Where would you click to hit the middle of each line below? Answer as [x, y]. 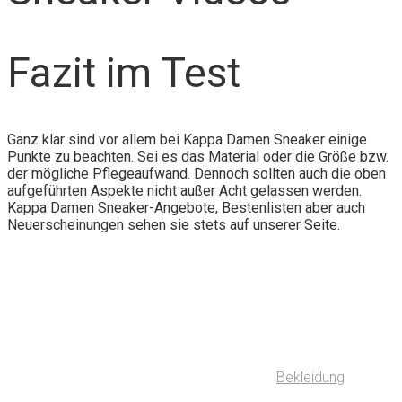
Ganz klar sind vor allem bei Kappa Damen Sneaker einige [187, 140]
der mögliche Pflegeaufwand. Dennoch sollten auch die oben [197, 174]
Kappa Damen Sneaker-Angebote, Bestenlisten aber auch [186, 208]
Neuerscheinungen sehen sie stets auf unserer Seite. [174, 225]
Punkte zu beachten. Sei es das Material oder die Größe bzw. [198, 157]
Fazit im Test [124, 72]
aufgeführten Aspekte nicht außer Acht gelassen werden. [184, 191]
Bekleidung [310, 378]
